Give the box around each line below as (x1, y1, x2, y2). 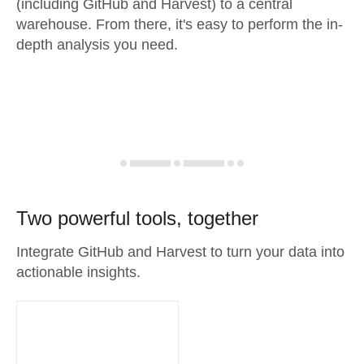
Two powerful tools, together (16, 207, 258, 229)
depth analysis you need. (16, 37, 178, 53)
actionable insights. (16, 264, 141, 280)
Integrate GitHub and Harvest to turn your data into (16, 244, 344, 260)
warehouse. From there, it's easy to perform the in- (16, 16, 343, 32)
